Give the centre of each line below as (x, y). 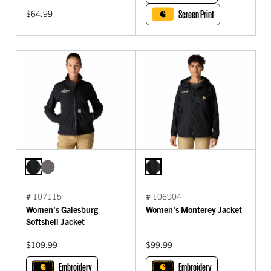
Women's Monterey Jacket (194, 210)
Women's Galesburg (62, 210)
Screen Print (196, 14)
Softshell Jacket (55, 222)
